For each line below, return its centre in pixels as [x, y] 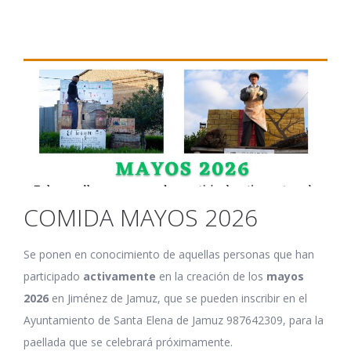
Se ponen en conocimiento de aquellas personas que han [169, 255]
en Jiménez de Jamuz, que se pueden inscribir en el [178, 299]
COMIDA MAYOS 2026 [141, 218]
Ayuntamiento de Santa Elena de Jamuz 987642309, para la [174, 320]
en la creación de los [211, 277]
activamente [118, 277]
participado [52, 277]
